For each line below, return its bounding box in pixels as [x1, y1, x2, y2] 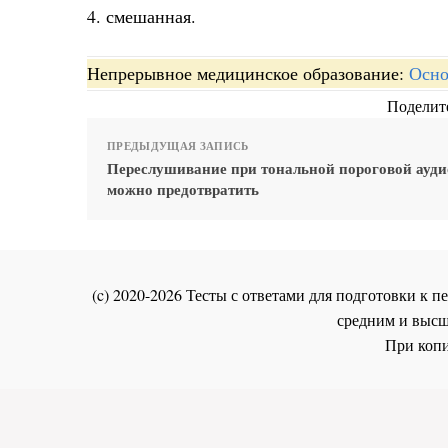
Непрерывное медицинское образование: [87, 61, 409, 86]
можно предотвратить [107, 178, 259, 201]
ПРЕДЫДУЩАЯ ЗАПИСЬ [107, 138, 249, 155]
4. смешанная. [87, 3, 196, 28]
